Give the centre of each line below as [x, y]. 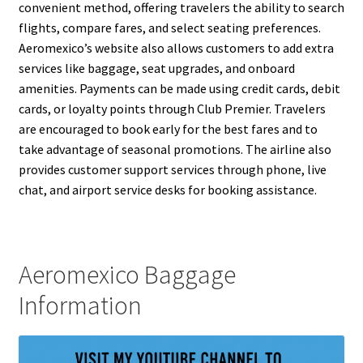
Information [80, 306]
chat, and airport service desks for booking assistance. [167, 190]
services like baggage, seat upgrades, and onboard [156, 68]
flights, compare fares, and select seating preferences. [169, 28]
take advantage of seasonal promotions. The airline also [175, 149]
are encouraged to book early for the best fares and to [168, 129]
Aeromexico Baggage [127, 275]
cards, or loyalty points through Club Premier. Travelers [172, 109]
